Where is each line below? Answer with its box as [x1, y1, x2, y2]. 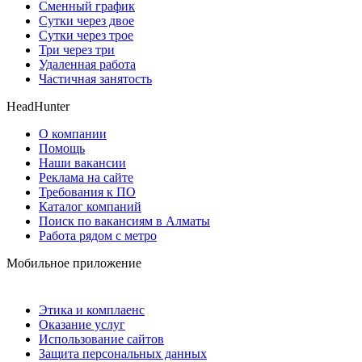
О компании [39, 126, 107, 141]
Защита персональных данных [39, 346, 207, 360]
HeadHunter [6, 99, 69, 113]
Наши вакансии [39, 155, 126, 170]
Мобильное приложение [6, 255, 141, 270]
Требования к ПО [39, 184, 136, 199]
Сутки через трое [39, 27, 133, 42]
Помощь [39, 141, 85, 155]
